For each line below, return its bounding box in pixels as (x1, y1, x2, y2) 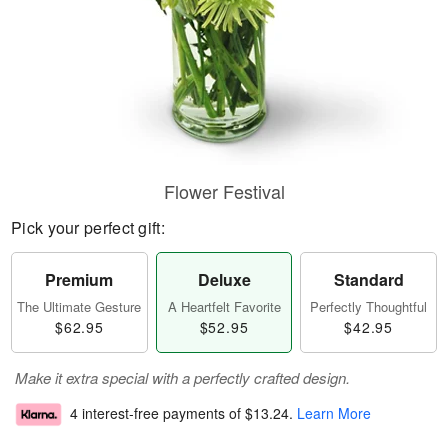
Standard (333, 268, 404, 291)
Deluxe (197, 268, 251, 291)
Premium (45, 268, 114, 291)
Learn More (297, 403, 371, 424)
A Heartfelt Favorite (167, 297, 281, 316)
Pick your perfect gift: (11, 216, 165, 239)
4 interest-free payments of (70, 403, 245, 424)
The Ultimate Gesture (17, 297, 142, 316)
